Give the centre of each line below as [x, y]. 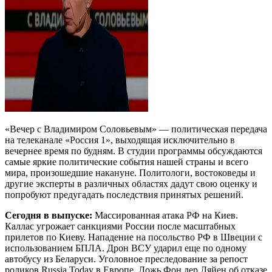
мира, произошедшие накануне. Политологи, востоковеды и [130, 172]
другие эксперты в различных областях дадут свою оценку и [131, 183]
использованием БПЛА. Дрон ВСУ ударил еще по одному [126, 248]
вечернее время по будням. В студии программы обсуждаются [134, 151]
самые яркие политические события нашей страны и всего [127, 161]
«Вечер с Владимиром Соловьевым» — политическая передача [136, 129]
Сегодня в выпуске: [49, 215]
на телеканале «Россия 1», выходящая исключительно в [120, 140]
